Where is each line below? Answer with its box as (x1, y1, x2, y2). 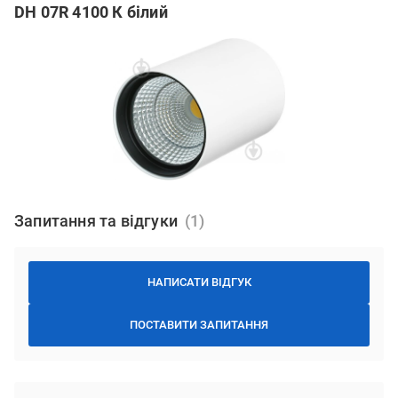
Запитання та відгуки (14, 211, 178, 230)
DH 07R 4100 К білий (14, 2, 168, 21)
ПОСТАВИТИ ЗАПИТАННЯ (130, 317, 268, 331)
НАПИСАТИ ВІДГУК (147, 275, 251, 289)
